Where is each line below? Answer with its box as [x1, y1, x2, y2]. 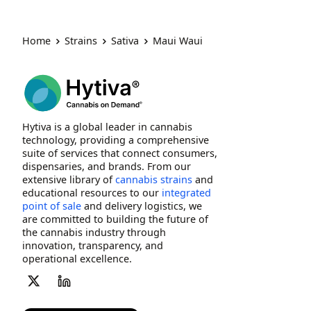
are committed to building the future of [22, 212, 208, 226]
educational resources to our [22, 185, 162, 199]
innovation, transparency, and [22, 238, 163, 252]
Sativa [111, 34, 139, 48]
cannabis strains [115, 172, 192, 186]
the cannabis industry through [22, 225, 166, 239]
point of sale [22, 199, 81, 212]
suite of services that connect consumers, [22, 146, 217, 160]
